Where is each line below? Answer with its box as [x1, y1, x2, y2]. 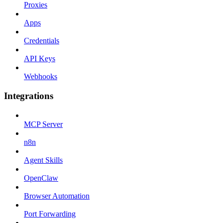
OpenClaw [24, 173, 58, 182]
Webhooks [24, 72, 57, 81]
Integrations [4, 90, 53, 101]
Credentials [24, 36, 59, 45]
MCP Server [24, 119, 63, 128]
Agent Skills [24, 155, 63, 164]
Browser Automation [24, 191, 90, 200]
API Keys [24, 54, 55, 63]
